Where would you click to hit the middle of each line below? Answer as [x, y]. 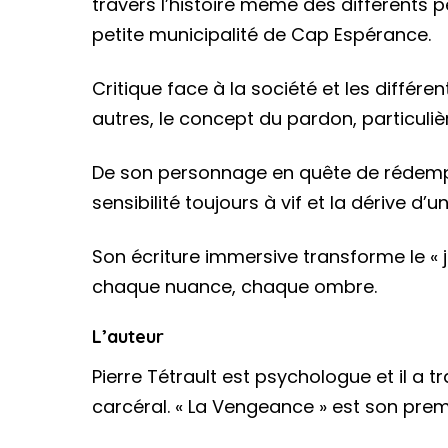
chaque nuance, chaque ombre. [234, 286]
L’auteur [128, 336]
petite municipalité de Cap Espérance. [261, 34]
